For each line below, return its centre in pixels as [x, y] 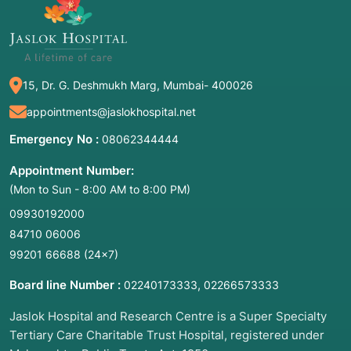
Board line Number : [65, 285]
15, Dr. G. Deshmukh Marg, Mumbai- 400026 [138, 85]
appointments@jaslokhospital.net [111, 112]
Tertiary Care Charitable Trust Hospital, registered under [167, 335]
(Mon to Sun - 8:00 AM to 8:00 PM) [100, 190]
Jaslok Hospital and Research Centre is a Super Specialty [168, 317]
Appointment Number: [72, 171]
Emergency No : [54, 139]
